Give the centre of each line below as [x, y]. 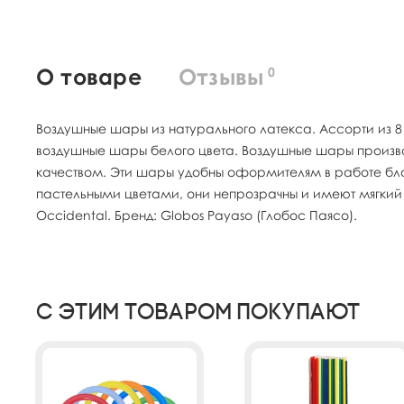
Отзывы [221, 76]
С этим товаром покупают [198, 311]
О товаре [89, 76]
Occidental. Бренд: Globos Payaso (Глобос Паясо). [197, 215]
